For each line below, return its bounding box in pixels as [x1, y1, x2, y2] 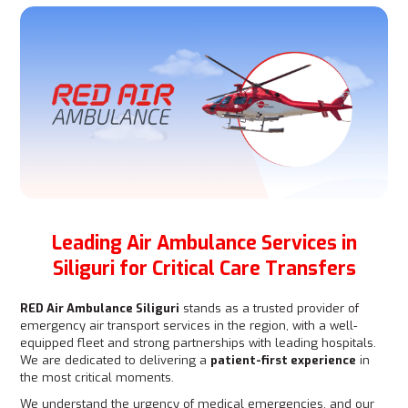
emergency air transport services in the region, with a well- [20, 318, 358, 333]
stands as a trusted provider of [179, 301, 360, 316]
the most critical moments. [20, 370, 175, 385]
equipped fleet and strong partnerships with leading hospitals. [20, 335, 377, 351]
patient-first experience [210, 352, 357, 368]
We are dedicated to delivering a [20, 352, 211, 368]
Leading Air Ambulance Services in [51, 230, 357, 256]
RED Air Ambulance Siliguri [20, 301, 180, 316]
